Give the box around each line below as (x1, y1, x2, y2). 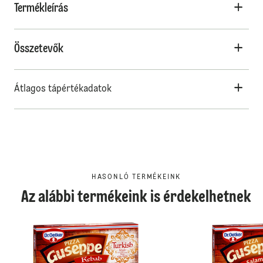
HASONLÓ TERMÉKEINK (91, 174, 181, 181)
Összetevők (14, 43, 63, 56)
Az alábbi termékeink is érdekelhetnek (21, 190, 251, 207)
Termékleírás (14, 3, 68, 15)
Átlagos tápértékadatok (14, 85, 112, 95)
